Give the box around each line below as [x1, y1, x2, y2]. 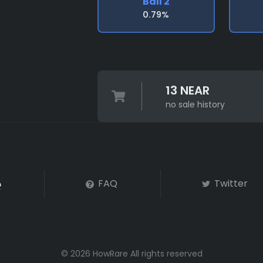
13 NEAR [165, 82, 210, 99]
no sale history [165, 99, 225, 110]
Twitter [212, 177, 248, 190]
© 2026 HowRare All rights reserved [60, 248, 203, 259]
